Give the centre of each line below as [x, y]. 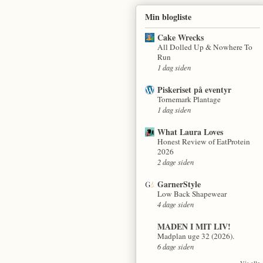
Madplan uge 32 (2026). [195, 236]
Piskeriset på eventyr [194, 89]
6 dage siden [175, 246]
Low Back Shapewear [192, 193]
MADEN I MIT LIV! [194, 226]
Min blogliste [168, 16]
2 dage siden [175, 161]
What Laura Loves [190, 131]
